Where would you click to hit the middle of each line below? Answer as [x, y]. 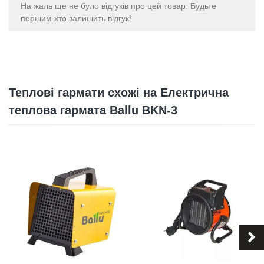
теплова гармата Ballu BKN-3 [93, 110]
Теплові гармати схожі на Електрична [119, 93]
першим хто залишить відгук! [76, 18]
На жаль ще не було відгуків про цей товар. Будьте [118, 6]
